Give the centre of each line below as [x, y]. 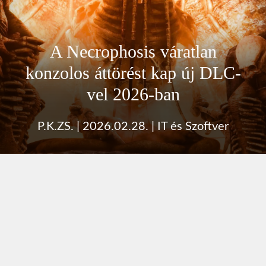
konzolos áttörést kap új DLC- [133, 72]
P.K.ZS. [56, 126]
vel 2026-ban [133, 94]
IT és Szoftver [193, 126]
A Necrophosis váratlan [133, 51]
